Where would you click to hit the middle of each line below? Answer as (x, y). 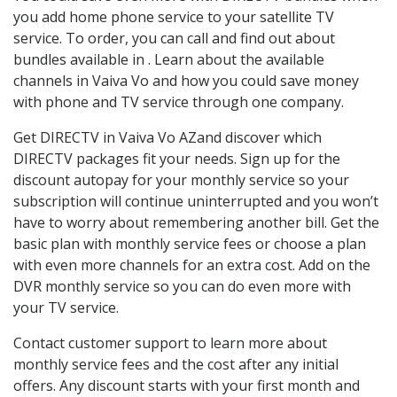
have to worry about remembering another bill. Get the (196, 223)
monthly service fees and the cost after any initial (176, 365)
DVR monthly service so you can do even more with (182, 287)
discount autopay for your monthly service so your (181, 180)
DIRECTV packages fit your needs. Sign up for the (177, 159)
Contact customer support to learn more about (170, 343)
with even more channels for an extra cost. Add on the (192, 265)
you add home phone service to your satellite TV (174, 17)
